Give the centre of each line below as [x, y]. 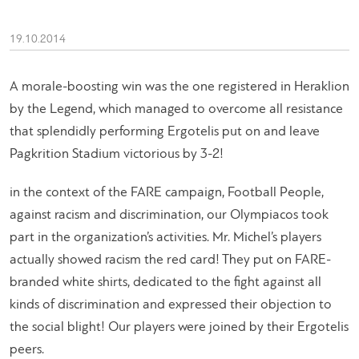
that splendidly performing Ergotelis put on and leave [165, 131]
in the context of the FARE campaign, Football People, [167, 192]
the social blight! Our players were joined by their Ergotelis [179, 327]
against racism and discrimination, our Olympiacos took [169, 215]
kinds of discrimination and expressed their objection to [171, 305]
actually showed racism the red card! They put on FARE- [170, 260]
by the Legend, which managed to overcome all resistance [176, 109]
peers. [27, 349]
